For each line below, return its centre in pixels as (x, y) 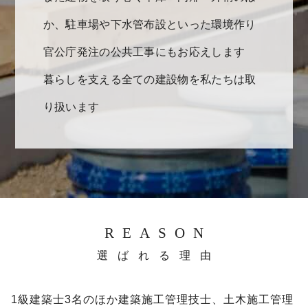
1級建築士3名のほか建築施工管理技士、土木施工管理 (152, 300)
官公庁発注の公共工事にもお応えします (144, 52)
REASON (158, 233)
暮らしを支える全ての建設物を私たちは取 (150, 79)
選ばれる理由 (159, 256)
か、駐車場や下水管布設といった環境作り (150, 24)
